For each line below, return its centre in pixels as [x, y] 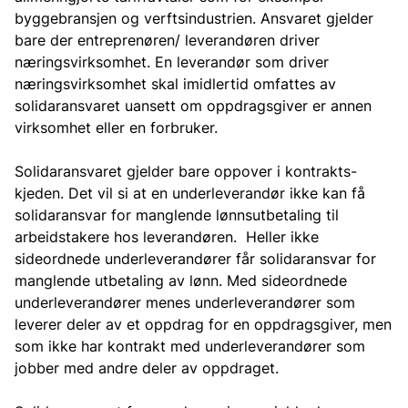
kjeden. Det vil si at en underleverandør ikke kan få [190, 193]
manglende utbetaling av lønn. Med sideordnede [181, 280]
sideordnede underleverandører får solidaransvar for [195, 259]
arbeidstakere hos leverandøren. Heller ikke [167, 237]
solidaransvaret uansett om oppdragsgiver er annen [193, 106]
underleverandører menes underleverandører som [185, 302]
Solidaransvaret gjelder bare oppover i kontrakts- [186, 171]
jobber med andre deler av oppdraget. [147, 368]
